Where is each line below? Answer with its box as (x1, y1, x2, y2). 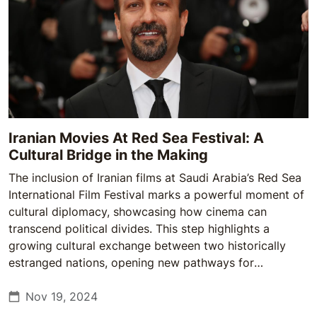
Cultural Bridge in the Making (8, 146, 208, 163)
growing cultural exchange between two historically (8, 238, 286, 253)
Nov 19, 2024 (25, 289, 98, 304)
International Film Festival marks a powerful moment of (8, 188, 304, 202)
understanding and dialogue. (8, 272, 161, 287)
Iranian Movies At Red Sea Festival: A (8, 129, 264, 146)
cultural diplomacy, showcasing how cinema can (8, 204, 267, 219)
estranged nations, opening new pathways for (8, 255, 254, 270)
